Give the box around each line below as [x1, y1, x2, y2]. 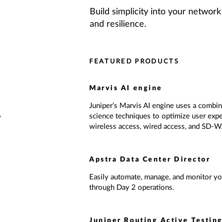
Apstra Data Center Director [89, 156, 211, 163]
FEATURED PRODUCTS [89, 58, 179, 65]
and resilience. [90, 20, 147, 29]
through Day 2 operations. [89, 184, 175, 191]
